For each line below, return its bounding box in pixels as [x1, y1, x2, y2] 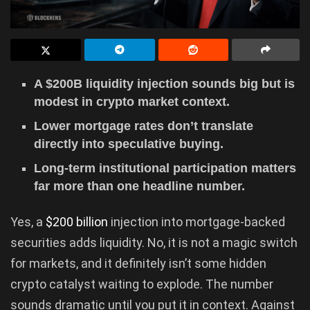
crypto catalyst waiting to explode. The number [10, 276, 273, 291]
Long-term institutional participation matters [34, 161, 297, 175]
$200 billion [46, 214, 108, 229]
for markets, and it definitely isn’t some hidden [10, 255, 266, 271]
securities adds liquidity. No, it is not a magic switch [10, 235, 298, 250]
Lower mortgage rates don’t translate [34, 118, 254, 133]
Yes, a [10, 214, 46, 229]
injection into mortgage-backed [108, 214, 285, 229]
